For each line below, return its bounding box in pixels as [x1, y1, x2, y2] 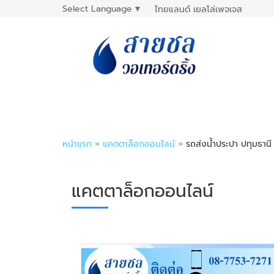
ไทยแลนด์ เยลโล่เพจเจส [155, 3, 242, 17]
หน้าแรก [62, 138, 92, 150]
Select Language [62, 2, 132, 15]
